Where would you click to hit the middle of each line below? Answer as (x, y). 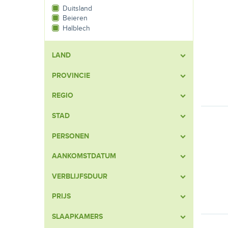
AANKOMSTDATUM (84, 156)
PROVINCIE (71, 75)
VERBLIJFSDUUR (80, 176)
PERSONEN (70, 136)
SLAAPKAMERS (77, 217)
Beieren (75, 18)
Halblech (76, 28)
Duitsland (77, 8)
